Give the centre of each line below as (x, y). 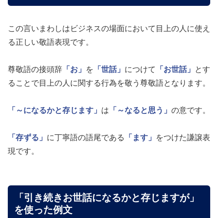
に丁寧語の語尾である (86, 137)
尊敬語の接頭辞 (35, 69)
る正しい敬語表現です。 (51, 42)
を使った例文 (43, 210)
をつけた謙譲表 (183, 137)
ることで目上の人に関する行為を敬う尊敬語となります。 (109, 83)
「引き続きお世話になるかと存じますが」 (107, 198)
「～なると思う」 (140, 110)
